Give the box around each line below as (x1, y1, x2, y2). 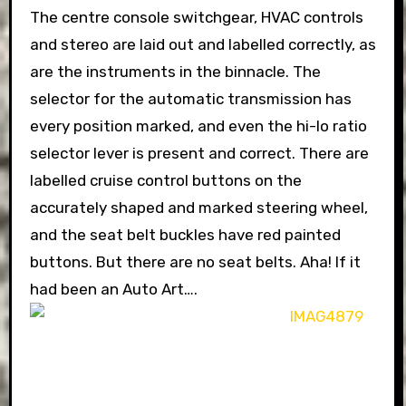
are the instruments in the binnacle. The (29, 62, 321, 81)
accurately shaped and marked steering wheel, (29, 198, 368, 217)
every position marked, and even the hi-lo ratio (29, 116, 367, 135)
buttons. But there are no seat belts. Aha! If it (29, 252, 361, 271)
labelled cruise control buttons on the (29, 170, 302, 189)
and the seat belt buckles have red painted (29, 225, 341, 244)
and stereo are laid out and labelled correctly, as (29, 34, 376, 53)
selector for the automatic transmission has (29, 89, 352, 108)
